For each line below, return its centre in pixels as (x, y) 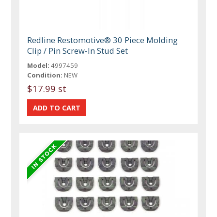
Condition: (45, 75)
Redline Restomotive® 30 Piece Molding (103, 40)
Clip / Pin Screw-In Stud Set (78, 51)
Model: (39, 66)
